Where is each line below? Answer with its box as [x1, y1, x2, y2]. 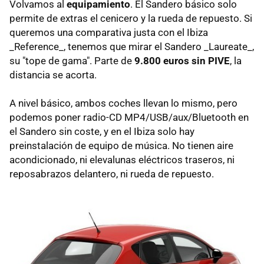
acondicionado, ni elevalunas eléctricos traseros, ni [9, 153, 235, 166]
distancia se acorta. [9, 68, 97, 81]
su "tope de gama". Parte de [9, 54, 134, 67]
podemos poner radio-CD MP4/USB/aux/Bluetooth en [9, 111, 249, 123]
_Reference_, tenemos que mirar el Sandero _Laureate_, [9, 40, 254, 52]
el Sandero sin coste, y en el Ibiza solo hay [9, 125, 194, 137]
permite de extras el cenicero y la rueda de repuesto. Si [9, 12, 252, 24]
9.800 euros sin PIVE [134, 54, 230, 67]
